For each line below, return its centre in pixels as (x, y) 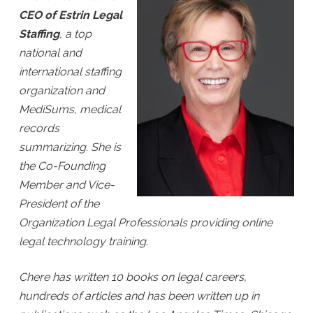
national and (50, 53)
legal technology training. (83, 241)
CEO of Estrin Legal (70, 15)
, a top (75, 34)
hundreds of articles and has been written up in (139, 296)
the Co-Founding (62, 166)
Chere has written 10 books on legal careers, (132, 277)
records (39, 128)
